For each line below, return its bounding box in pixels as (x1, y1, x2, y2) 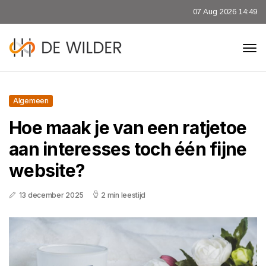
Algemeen (13, 96, 49, 105)
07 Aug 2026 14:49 (193, 7, 257, 16)
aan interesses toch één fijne (9, 138, 247, 160)
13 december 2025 (18, 191, 84, 199)
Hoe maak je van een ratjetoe (9, 117, 246, 138)
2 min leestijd (101, 191, 146, 199)
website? (9, 160, 84, 181)
